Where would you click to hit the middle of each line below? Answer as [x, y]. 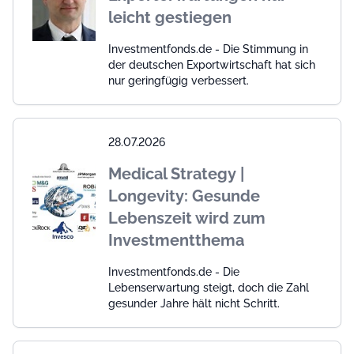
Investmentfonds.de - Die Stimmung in [208, 49]
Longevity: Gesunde [184, 196]
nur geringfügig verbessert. [179, 80]
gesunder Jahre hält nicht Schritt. [194, 303]
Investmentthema [176, 240]
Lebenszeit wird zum [187, 218]
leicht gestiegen [170, 17]
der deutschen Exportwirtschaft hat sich [212, 64]
